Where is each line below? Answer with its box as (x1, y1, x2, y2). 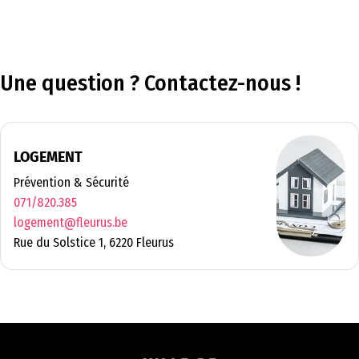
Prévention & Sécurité (14, 174, 129, 190)
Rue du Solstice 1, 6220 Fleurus (14, 234, 174, 250)
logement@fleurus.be (14, 214, 127, 230)
